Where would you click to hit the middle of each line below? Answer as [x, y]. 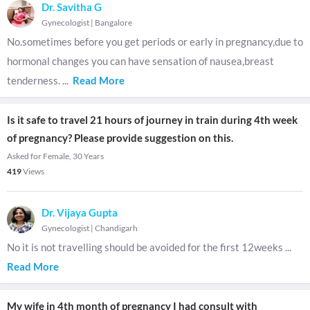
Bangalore [113, 22]
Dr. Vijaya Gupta [80, 212]
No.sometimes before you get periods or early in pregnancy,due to [155, 42]
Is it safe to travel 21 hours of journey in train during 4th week [152, 120]
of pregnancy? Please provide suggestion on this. [120, 138]
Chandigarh [116, 228]
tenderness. [35, 80]
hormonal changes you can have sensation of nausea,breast [140, 61]
